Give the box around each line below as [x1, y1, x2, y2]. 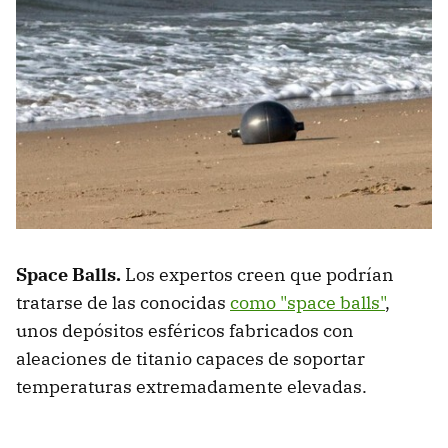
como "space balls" [230, 290, 385, 314]
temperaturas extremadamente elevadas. [16, 374, 367, 398]
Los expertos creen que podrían [125, 262, 394, 286]
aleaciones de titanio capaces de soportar [16, 346, 365, 370]
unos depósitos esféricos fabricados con [16, 318, 354, 342]
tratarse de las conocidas [16, 290, 230, 314]
